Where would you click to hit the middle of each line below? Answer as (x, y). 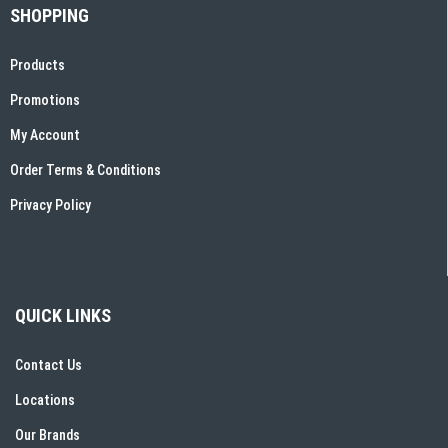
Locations (45, 399)
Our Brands (47, 434)
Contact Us (48, 364)
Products (37, 64)
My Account (45, 134)
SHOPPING (49, 15)
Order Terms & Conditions (85, 169)
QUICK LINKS (63, 315)
